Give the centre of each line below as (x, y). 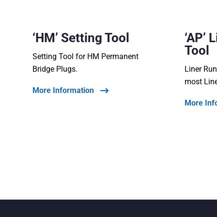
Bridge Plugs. (55, 69)
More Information (63, 91)
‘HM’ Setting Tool (81, 38)
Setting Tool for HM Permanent (86, 57)
